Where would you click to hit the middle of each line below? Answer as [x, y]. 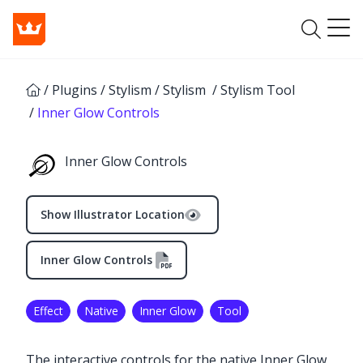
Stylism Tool [258, 90]
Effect [48, 311]
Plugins [75, 90]
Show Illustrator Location [113, 214]
